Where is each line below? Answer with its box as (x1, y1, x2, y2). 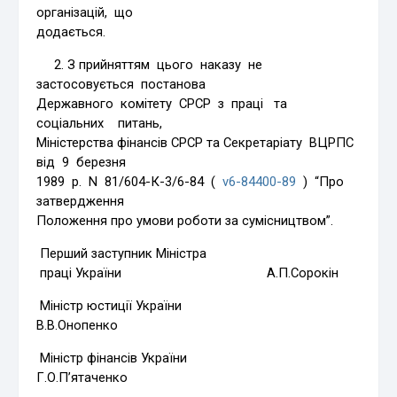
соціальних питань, (36, 114, 163, 131)
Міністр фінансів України (36, 349, 280, 366)
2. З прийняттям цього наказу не (36, 56, 267, 73)
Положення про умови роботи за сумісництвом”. (36, 212, 334, 229)
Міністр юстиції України (36, 297, 285, 314)
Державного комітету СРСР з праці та (36, 95, 299, 112)
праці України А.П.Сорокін (36, 264, 339, 281)
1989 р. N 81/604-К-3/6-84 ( (36, 173, 223, 190)
